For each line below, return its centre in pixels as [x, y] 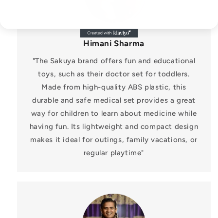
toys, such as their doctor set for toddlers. [114, 74]
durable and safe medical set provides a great [114, 100]
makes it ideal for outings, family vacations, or [114, 140]
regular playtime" [114, 153]
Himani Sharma [114, 44]
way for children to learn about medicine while [114, 114]
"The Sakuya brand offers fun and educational [114, 61]
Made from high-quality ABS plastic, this [114, 87]
